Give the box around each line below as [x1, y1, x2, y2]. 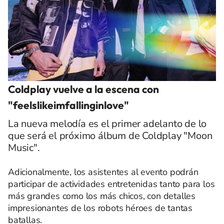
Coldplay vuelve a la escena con [8, 82, 159, 95]
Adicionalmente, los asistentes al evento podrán [8, 165, 198, 178]
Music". [8, 140, 40, 154]
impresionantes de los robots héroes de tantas [8, 201, 192, 214]
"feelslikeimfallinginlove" [8, 98, 129, 111]
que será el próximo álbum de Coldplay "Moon [8, 128, 212, 142]
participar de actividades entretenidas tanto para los [8, 177, 215, 190]
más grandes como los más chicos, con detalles [8, 189, 195, 202]
